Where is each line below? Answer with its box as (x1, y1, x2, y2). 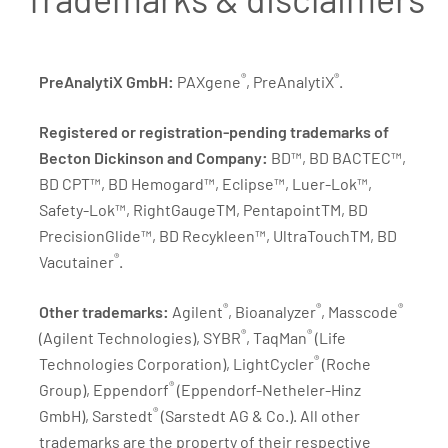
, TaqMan (246, 328, 307, 347)
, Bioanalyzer (228, 302, 316, 321)
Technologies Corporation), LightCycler (39, 354, 314, 373)
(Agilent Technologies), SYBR (39, 328, 241, 347)
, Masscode (321, 302, 398, 321)
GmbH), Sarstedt (39, 406, 153, 425)
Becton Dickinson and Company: (39, 148, 271, 167)
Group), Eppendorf (39, 380, 169, 399)
